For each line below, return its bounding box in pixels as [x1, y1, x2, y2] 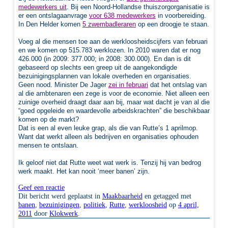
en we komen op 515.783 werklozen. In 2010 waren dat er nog [18, 46, 201, 54]
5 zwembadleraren [82, 20, 136, 28]
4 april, [178, 200, 199, 209]
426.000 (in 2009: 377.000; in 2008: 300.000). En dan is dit [18, 55, 191, 63]
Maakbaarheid [102, 191, 142, 200]
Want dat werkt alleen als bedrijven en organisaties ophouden [18, 133, 198, 141]
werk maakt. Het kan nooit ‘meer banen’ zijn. [18, 167, 150, 176]
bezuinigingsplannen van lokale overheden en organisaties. [18, 72, 191, 80]
